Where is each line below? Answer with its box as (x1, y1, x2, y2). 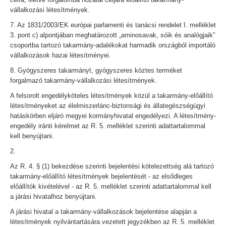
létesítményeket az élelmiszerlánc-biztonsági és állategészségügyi (10, 102, 205, 109)
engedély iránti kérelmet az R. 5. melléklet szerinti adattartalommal (10, 122, 205, 130)
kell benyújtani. (10, 132, 54, 140)
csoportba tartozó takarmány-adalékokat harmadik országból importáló (10, 41, 215, 49)
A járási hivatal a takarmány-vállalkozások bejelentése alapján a (10, 208, 197, 215)
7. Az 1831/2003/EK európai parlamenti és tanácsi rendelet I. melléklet (10, 21, 216, 29)
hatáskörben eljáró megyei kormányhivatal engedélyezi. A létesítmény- (10, 112, 216, 120)
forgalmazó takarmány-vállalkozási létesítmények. (10, 77, 157, 84)
